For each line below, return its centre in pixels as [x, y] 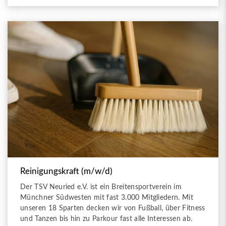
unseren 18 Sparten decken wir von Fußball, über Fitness [113, 208]
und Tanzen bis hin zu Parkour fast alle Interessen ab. [106, 219]
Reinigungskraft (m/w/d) [66, 172]
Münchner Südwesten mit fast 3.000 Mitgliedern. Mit [107, 198]
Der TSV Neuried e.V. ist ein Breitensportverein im [101, 187]
